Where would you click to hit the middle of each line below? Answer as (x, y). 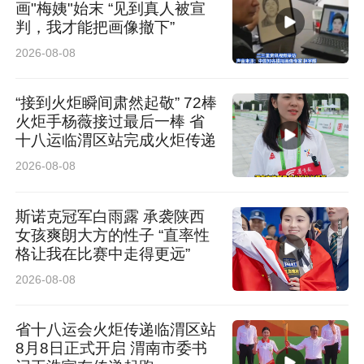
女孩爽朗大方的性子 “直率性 (113, 235)
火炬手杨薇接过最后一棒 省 (110, 122)
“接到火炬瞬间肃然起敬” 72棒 (117, 103)
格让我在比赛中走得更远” (103, 253)
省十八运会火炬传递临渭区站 (116, 330)
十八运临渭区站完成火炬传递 (116, 141)
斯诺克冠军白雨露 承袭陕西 (110, 216)
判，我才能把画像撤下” (95, 27)
